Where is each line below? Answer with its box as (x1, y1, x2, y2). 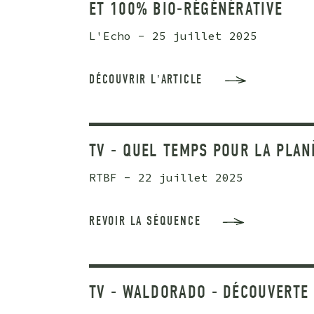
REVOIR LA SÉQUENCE (89, 214, 201, 229)
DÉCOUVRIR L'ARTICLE (89, 72, 203, 88)
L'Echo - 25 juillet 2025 (89, 29, 257, 43)
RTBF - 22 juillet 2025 (89, 170, 243, 185)
